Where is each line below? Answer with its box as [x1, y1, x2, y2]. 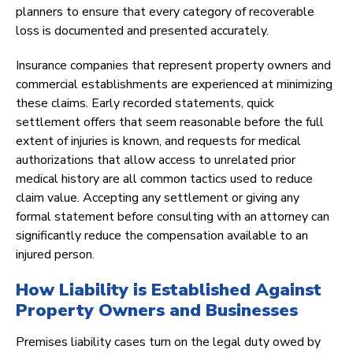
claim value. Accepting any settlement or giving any [16, 189, 299, 207]
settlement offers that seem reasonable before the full [16, 113, 324, 132]
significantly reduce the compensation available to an [16, 227, 308, 245]
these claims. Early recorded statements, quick [16, 95, 274, 113]
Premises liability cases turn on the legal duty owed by [16, 333, 321, 351]
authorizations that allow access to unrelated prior [16, 151, 295, 169]
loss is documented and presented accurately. [16, 22, 269, 40]
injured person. [16, 246, 95, 264]
